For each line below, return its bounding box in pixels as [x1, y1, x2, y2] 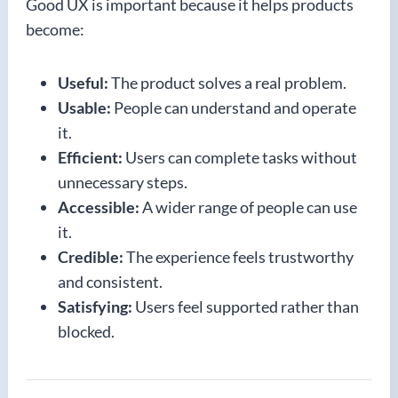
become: [26, 20, 84, 39]
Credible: [58, 247, 123, 267]
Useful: [58, 73, 108, 92]
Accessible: [58, 197, 139, 217]
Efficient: [58, 147, 123, 167]
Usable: [58, 98, 111, 117]
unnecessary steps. [58, 172, 187, 192]
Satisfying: [58, 297, 132, 316]
